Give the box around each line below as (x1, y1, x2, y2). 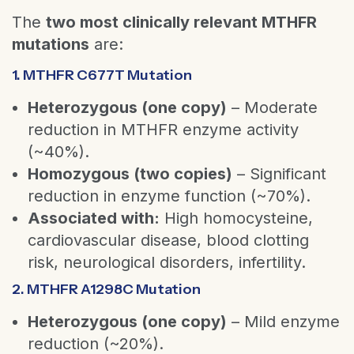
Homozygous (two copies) (28, 164, 232, 183)
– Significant (232, 164, 326, 183)
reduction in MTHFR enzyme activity (28, 119, 299, 139)
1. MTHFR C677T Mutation (12, 66, 192, 84)
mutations (12, 34, 89, 54)
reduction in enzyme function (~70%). (28, 186, 311, 205)
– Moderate (227, 97, 318, 117)
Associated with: (28, 208, 160, 228)
